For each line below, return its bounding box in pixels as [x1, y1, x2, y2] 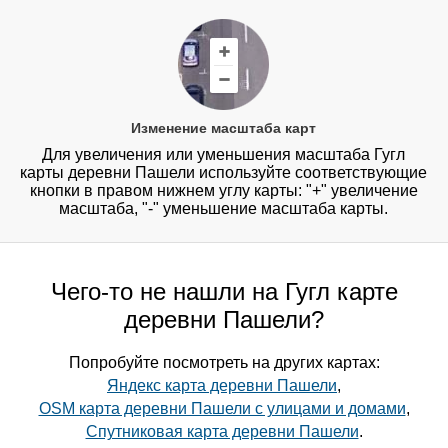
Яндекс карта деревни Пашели [107, 377, 337, 395]
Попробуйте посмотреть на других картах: [68, 354, 380, 372]
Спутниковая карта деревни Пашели [85, 423, 359, 441]
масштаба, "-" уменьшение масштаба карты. [59, 200, 389, 218]
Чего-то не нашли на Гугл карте [50, 278, 398, 306]
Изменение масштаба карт [131, 120, 317, 137]
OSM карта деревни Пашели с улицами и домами [38, 400, 406, 418]
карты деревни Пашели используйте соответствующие [20, 164, 428, 182]
